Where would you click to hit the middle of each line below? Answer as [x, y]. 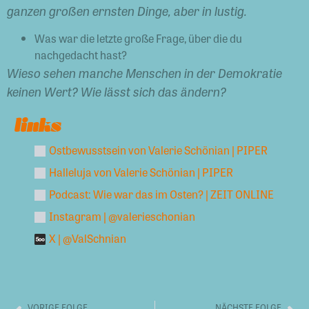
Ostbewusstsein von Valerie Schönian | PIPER [158, 150]
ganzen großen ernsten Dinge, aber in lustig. [128, 11]
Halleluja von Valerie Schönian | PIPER [141, 172]
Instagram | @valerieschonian [122, 216]
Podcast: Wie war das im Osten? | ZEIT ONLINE [161, 194]
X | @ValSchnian [88, 238]
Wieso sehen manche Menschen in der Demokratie [144, 72]
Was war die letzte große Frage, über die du [138, 38]
